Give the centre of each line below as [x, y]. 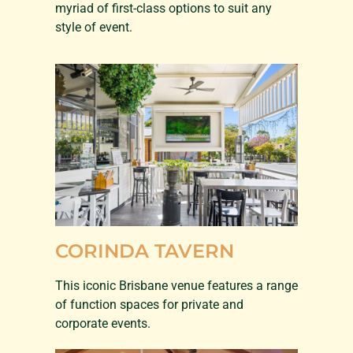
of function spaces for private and [149, 304]
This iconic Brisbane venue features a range [176, 285]
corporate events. [103, 323]
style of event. [94, 27]
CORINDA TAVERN [145, 251]
